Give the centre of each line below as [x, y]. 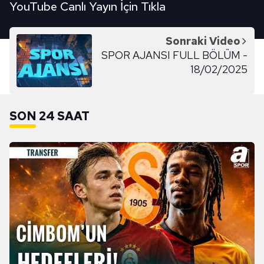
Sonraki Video [203, 41]
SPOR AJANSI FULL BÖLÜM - [174, 55]
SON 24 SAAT [49, 116]
